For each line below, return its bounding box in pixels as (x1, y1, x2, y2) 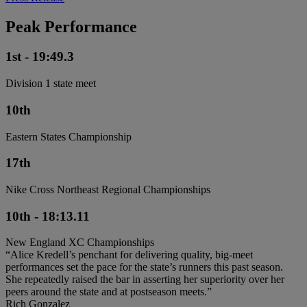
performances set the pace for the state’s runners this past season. (5, 261, 283, 273)
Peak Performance (5, 17, 137, 36)
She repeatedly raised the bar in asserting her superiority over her (5, 273, 284, 286)
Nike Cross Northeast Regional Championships (5, 184, 210, 196)
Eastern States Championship (5, 130, 132, 143)
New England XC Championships (5, 236, 154, 249)
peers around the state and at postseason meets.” (5, 286, 212, 298)
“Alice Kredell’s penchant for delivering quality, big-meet (5, 249, 253, 261)
